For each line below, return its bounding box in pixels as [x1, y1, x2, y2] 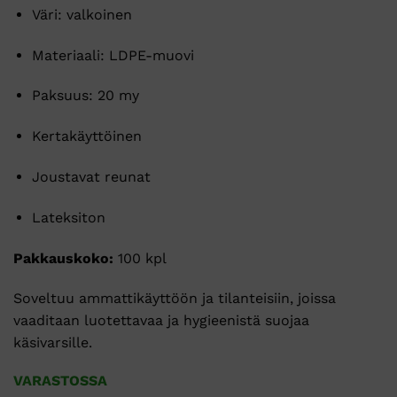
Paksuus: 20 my [31, 87, 139, 105]
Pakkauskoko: [13, 249, 113, 267]
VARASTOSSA [13, 372, 107, 390]
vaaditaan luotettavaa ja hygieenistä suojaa [13, 312, 309, 330]
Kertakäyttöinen [31, 128, 142, 145]
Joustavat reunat [31, 167, 151, 185]
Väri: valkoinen [31, 5, 132, 23]
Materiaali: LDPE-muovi [31, 46, 194, 64]
